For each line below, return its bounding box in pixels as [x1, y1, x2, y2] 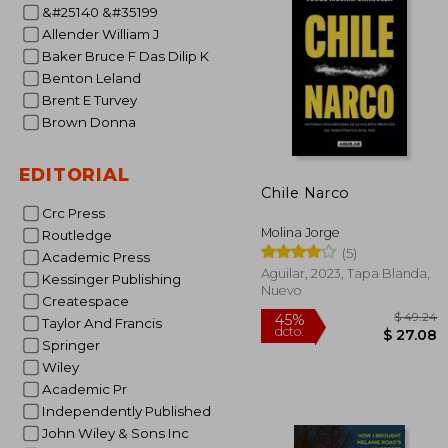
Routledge [50, 227, 112, 243]
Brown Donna [51, 114, 136, 130]
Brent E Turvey [51, 92, 137, 108]
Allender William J [51, 26, 159, 42]
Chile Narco [261, 183, 350, 202]
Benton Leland [51, 70, 141, 86]
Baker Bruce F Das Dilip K [51, 48, 209, 64]
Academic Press [51, 249, 150, 265]
